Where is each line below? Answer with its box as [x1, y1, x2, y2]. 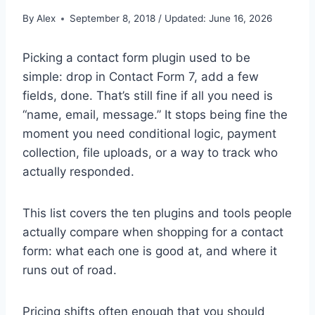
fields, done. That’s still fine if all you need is [22, 89, 273, 103]
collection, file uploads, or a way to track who [22, 146, 278, 160]
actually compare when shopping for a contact [22, 225, 283, 240]
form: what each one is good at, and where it [22, 244, 277, 259]
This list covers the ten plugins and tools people [22, 206, 292, 221]
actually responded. [22, 165, 134, 179]
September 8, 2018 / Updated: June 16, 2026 [70, 13, 273, 25]
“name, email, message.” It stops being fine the [22, 108, 288, 122]
